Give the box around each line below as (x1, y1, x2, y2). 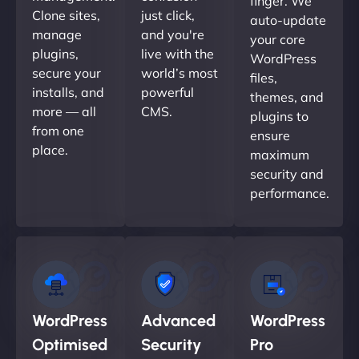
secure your (32, 64, 101, 81)
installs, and (32, 83, 104, 100)
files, (250, 69, 277, 86)
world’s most (141, 64, 218, 81)
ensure (250, 127, 290, 143)
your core (250, 30, 305, 47)
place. (32, 141, 68, 158)
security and (250, 165, 324, 182)
